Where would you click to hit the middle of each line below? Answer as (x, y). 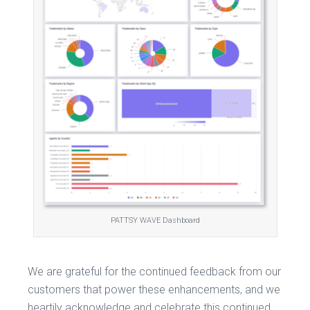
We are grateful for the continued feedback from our (154, 271)
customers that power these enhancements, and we (154, 289)
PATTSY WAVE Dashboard (155, 220)
